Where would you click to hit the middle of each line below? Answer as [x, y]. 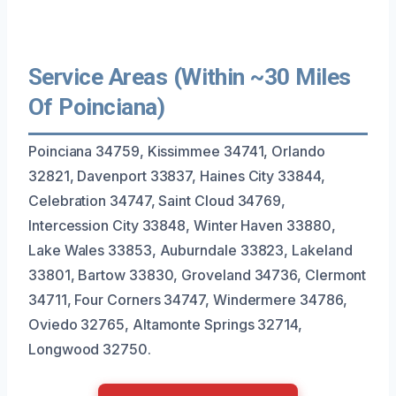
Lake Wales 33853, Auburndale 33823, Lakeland [190, 250]
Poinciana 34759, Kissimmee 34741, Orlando [177, 151]
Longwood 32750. [90, 349]
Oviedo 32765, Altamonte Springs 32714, [165, 324]
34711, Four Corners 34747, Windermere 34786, [188, 299]
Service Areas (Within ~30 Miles [190, 76]
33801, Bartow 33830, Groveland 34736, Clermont [198, 274]
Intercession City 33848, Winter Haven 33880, [182, 225]
